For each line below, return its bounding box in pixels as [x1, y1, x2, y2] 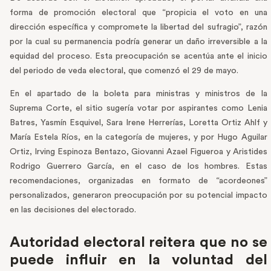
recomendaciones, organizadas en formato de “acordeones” [10, 177, 267, 186]
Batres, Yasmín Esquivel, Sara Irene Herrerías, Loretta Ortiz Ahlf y [10, 119, 267, 128]
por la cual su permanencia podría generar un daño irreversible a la [10, 38, 267, 47]
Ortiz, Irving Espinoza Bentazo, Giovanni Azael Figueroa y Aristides [10, 148, 267, 157]
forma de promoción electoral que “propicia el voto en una [10, 8, 267, 18]
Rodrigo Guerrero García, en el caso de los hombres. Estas [10, 162, 267, 171]
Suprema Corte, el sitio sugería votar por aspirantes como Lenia [10, 104, 267, 113]
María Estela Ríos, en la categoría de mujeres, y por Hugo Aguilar [10, 133, 267, 142]
